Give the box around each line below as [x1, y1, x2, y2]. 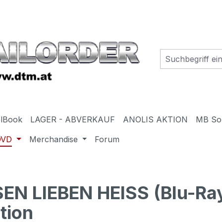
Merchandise [29, 134, 78, 144]
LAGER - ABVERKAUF [30, 114, 115, 124]
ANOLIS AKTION [123, 114, 188, 124]
